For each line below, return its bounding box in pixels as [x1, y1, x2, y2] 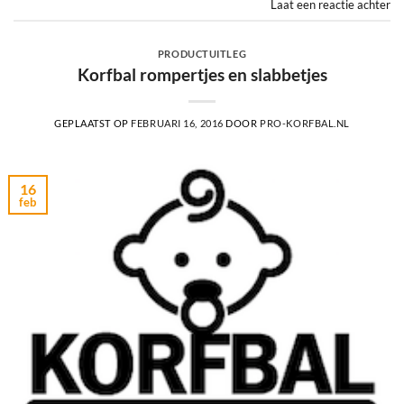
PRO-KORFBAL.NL [260, 116, 351, 129]
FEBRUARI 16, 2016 [131, 116, 224, 129]
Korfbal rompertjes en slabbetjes [77, 63, 327, 85]
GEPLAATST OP [53, 116, 132, 129]
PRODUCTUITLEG [157, 48, 247, 60]
